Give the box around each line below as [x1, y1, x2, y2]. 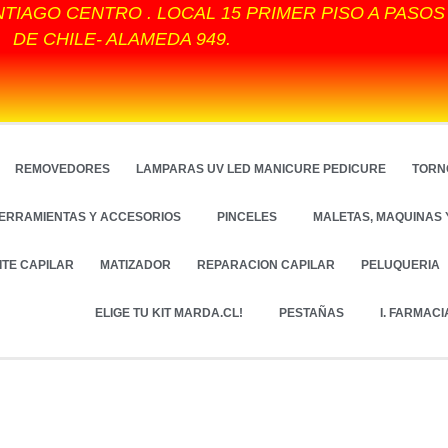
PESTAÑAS [279, 306, 345, 320]
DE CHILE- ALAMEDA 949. [13, 29, 231, 49]
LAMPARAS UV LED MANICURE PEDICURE [136, 162, 387, 176]
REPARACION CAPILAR [197, 258, 336, 272]
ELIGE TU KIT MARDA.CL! [95, 306, 244, 320]
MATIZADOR [100, 258, 172, 272]
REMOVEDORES [15, 162, 111, 176]
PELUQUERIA [361, 258, 441, 272]
